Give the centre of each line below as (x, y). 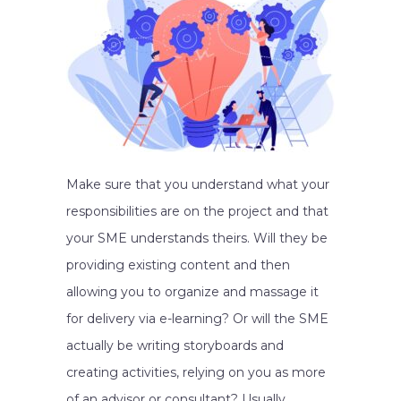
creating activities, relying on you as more (196, 372)
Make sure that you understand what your (198, 184)
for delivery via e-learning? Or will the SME (197, 319)
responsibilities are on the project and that (197, 211)
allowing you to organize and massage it (192, 292)
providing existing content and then (178, 265)
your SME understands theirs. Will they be (197, 238)
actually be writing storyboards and (175, 346)
